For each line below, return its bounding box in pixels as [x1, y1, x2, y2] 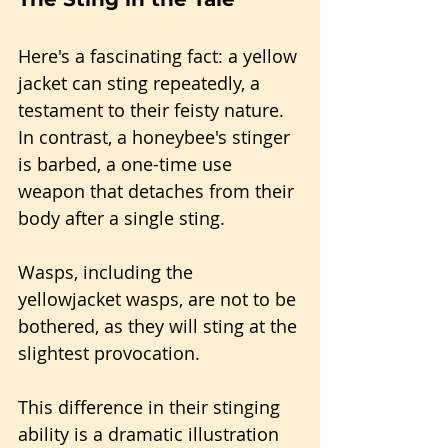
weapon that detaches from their [18, 179, 299, 203]
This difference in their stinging [18, 395, 285, 419]
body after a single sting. [18, 206, 230, 230]
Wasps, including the [18, 260, 198, 284]
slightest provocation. [18, 341, 205, 365]
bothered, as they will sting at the [18, 314, 302, 338]
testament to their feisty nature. [18, 98, 289, 122]
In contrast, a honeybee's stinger [18, 125, 295, 149]
